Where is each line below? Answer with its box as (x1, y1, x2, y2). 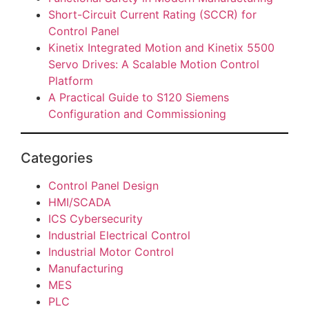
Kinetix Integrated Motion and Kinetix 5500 (48, 41, 275, 55)
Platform (48, 74, 93, 88)
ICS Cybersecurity (48, 211, 143, 226)
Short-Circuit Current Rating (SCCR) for (48, 8, 257, 22)
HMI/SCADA (48, 195, 111, 209)
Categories (21, 149, 93, 166)
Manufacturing (48, 261, 123, 275)
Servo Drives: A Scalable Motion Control (48, 57, 259, 72)
